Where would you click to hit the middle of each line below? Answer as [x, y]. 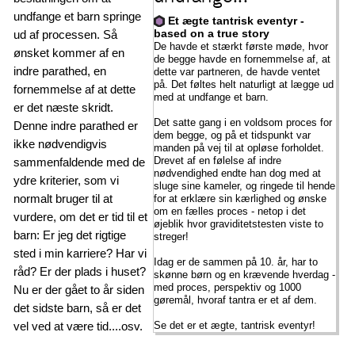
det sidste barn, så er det [78, 307]
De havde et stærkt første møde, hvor [240, 46]
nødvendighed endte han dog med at [237, 173]
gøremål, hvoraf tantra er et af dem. [235, 300]
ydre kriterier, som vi [67, 180]
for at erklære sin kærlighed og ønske [240, 198]
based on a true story [211, 33]
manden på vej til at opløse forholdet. [239, 147]
